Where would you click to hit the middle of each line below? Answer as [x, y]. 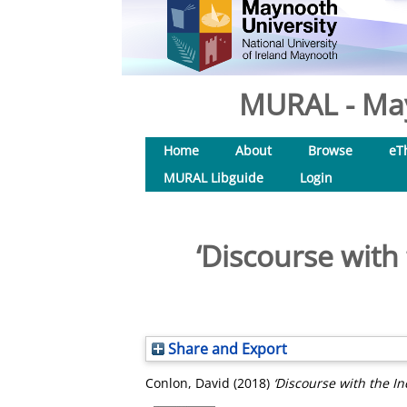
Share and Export [226, 349]
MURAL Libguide [213, 178]
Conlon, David [188, 383]
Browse [330, 150]
